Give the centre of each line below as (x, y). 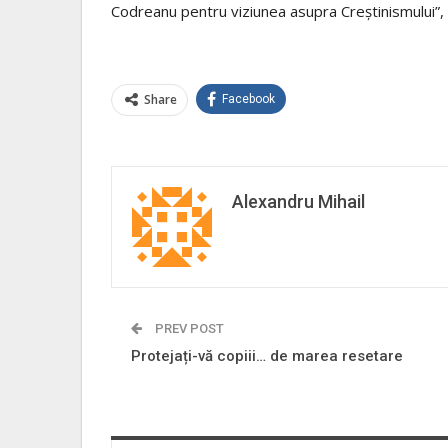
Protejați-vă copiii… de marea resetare (267, 355)
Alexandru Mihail (298, 201)
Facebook (248, 98)
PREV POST (188, 328)
